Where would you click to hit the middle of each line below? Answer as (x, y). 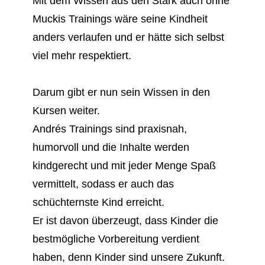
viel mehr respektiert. (82, 55)
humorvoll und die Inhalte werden (111, 147)
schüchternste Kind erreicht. (98, 202)
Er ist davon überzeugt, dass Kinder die (125, 220)
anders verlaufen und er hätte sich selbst (128, 37)
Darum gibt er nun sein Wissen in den (121, 92)
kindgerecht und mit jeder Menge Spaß (124, 165)
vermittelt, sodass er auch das (103, 184)
